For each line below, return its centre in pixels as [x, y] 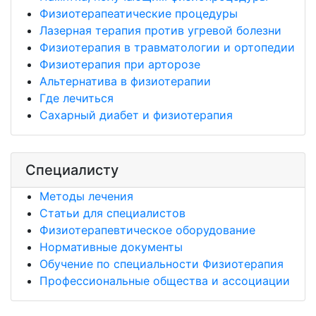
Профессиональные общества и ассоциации [165, 281]
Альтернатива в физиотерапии [125, 81]
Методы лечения [86, 196]
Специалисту [72, 170]
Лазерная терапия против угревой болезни [160, 30]
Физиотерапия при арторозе [120, 64]
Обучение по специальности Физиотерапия [162, 264]
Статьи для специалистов [113, 213]
